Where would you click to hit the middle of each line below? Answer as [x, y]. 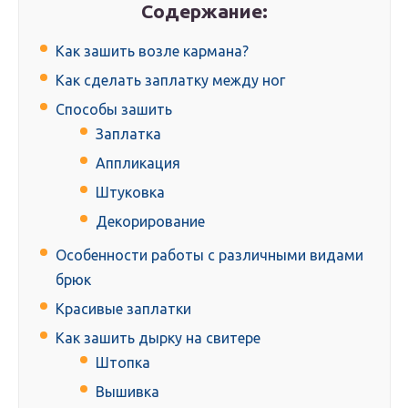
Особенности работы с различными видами [209, 255]
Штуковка [130, 193]
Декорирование [150, 222]
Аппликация [138, 163]
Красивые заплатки [123, 309]
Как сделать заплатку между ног [170, 81]
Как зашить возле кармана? [152, 51]
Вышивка [127, 392]
